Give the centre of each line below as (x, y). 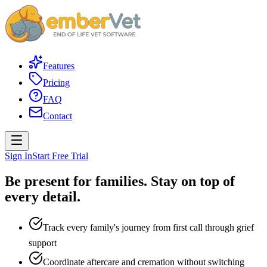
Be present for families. (76, 181)
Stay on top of (193, 181)
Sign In (18, 156)
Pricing (56, 83)
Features (59, 66)
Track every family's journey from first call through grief (148, 227)
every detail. (43, 196)
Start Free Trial (60, 156)
